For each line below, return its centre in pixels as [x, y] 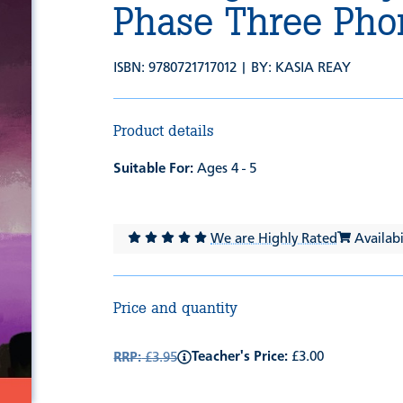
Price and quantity [176, 308]
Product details [164, 131]
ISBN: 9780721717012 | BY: [195, 69]
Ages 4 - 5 [225, 170]
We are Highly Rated [274, 240]
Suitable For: [154, 170]
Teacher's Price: [240, 357]
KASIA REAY [313, 69]
